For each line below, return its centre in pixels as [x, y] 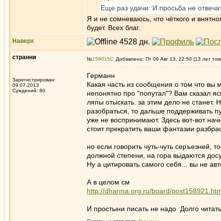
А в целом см [108, 182]
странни [24, 57]
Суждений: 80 [29, 91]
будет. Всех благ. [113, 28]
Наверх [23, 41]
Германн [101, 75]
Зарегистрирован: [34, 80]
